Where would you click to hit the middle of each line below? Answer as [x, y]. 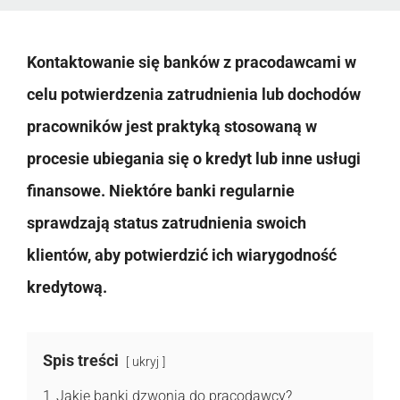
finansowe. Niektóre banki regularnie [161, 190]
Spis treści [81, 360]
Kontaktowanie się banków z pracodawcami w [192, 62]
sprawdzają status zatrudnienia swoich [167, 222]
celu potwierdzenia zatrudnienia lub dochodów [194, 94]
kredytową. [67, 287]
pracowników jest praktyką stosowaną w [172, 126]
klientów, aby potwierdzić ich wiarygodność [182, 254]
